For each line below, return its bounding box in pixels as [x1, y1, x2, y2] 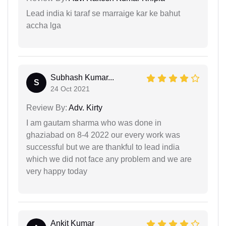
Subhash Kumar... [50, 73, 114, 82]
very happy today [26, 167, 87, 176]
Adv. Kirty [67, 103, 102, 112]
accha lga [26, 21, 61, 30]
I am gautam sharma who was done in [26, 119, 161, 128]
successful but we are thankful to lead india [26, 143, 180, 152]
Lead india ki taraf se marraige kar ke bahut [26, 9, 180, 18]
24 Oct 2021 [50, 85, 90, 93]
